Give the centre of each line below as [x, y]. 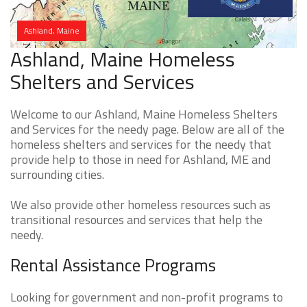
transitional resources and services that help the [136, 220]
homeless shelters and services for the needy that [141, 145]
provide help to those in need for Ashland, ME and [140, 160]
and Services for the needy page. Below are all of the [147, 130]
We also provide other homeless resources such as [140, 205]
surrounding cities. [57, 175]
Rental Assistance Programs [113, 266]
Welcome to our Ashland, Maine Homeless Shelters [144, 114]
